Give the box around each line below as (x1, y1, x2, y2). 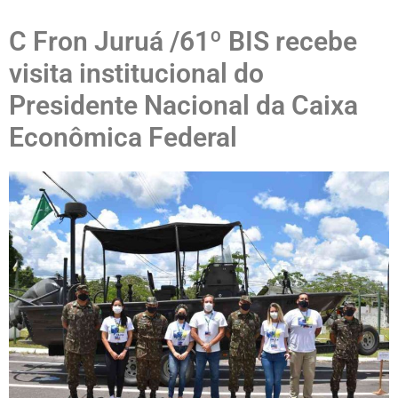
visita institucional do (9, 58, 264, 89)
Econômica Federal (9, 122, 237, 153)
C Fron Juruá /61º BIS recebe (9, 26, 357, 57)
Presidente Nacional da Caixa (9, 90, 358, 121)
